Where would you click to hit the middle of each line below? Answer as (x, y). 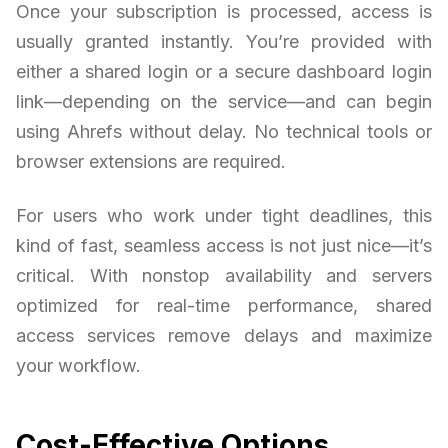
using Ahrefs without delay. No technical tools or (224, 132)
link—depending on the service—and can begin (224, 102)
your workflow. (78, 366)
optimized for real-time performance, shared (224, 306)
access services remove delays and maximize (224, 336)
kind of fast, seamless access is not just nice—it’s (224, 246)
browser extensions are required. (151, 162)
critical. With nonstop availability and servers (224, 276)
